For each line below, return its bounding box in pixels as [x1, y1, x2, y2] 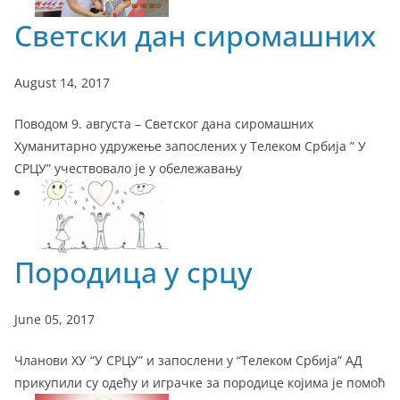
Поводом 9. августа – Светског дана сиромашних [14, 114, 313, 132]
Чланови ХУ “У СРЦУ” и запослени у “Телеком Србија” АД [14, 352, 362, 370]
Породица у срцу [14, 253, 253, 292]
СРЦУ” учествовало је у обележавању [14, 159, 242, 177]
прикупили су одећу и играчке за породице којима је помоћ [14, 374, 386, 392]
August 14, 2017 [14, 73, 110, 91]
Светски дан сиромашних [14, 15, 376, 54]
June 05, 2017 [14, 311, 95, 329]
